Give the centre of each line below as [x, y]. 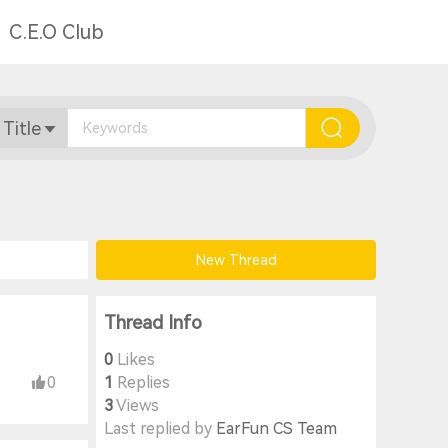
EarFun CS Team [276, 428]
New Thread [236, 260]
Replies [141, 382]
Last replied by [160, 428]
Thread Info [153, 323]
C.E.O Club [56, 32]
